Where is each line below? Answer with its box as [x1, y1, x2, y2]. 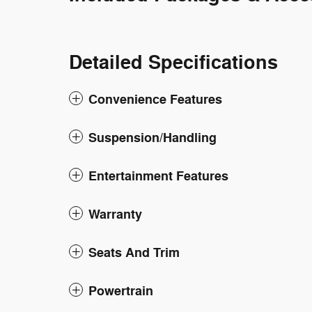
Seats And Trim [88, 244, 180, 261]
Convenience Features [88, 91, 222, 108]
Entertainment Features [88, 167, 228, 185]
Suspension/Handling [88, 129, 217, 146]
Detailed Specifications [69, 50, 278, 75]
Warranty [88, 205, 142, 223]
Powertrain [88, 282, 153, 299]
